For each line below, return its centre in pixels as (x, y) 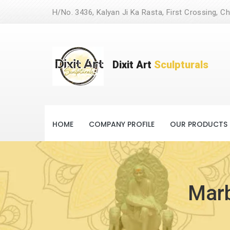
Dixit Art (133, 64)
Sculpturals (181, 64)
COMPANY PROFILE (122, 124)
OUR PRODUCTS (199, 124)
